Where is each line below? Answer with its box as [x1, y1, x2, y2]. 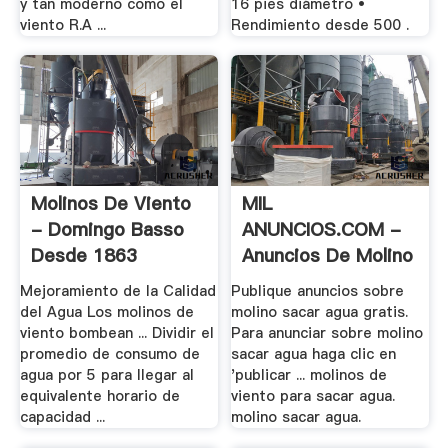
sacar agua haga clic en [231, 343, 397, 364]
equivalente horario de [19, 385, 180, 406]
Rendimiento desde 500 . [231, 14, 410, 35]
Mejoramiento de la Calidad [19, 280, 216, 301]
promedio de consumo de [19, 343, 200, 364]
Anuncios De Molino [242, 243, 414, 269]
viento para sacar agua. [231, 385, 396, 406]
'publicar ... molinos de [231, 364, 388, 385]
